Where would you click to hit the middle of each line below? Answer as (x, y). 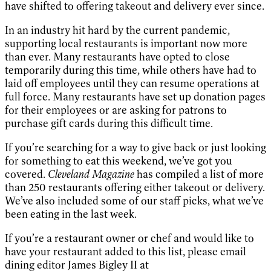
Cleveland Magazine (92, 174)
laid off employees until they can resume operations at (132, 83)
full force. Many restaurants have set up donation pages (135, 96)
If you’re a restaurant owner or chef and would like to (129, 238)
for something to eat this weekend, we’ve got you (119, 161)
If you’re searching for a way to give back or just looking (135, 147)
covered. (26, 174)
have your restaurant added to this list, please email (126, 251)
